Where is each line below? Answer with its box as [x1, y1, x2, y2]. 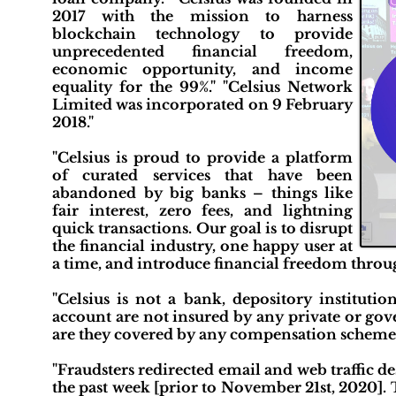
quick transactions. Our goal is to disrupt [52, 219, 353, 237]
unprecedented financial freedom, [52, 42, 353, 60]
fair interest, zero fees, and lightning [52, 202, 353, 219]
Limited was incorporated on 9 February [52, 95, 353, 113]
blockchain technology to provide [52, 25, 353, 42]
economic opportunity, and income [52, 60, 353, 78]
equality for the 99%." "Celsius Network [52, 78, 353, 95]
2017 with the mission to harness [52, 7, 353, 25]
